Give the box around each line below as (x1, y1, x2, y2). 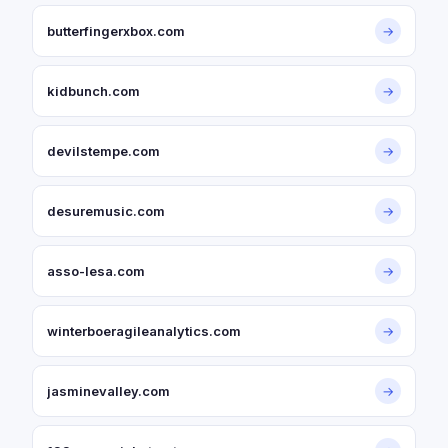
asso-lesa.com (47, 263, 145, 279)
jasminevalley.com (47, 383, 170, 399)
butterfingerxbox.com (47, 23, 185, 39)
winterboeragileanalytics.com (47, 323, 241, 339)
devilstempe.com (47, 143, 160, 159)
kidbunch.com (47, 83, 140, 99)
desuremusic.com (47, 203, 165, 219)
